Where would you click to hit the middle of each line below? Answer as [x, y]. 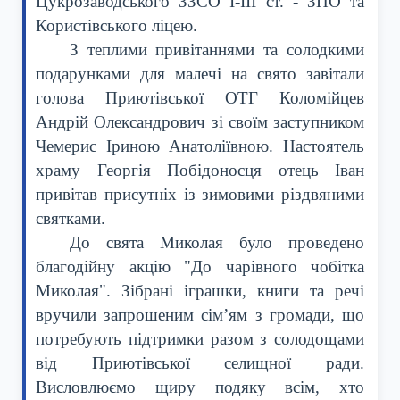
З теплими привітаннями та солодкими [217, 49]
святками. [71, 218]
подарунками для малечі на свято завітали [200, 73]
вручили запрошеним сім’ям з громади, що [200, 314]
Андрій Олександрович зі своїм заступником [200, 121]
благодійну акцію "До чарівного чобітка [200, 266]
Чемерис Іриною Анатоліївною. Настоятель [200, 146]
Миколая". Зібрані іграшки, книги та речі [200, 290]
